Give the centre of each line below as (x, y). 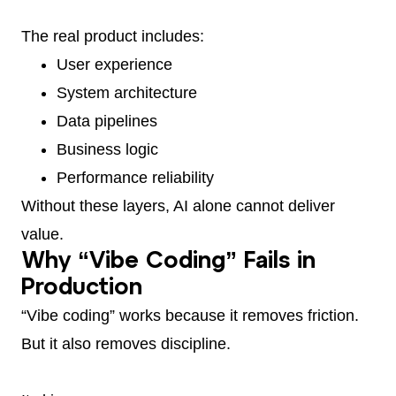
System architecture (127, 93)
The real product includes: (113, 37)
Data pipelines (107, 122)
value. (42, 235)
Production (82, 289)
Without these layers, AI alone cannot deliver (178, 206)
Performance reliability (135, 178)
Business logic (107, 150)
